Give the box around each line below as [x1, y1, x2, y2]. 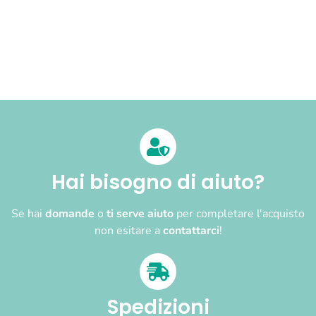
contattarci [162, 223, 219, 239]
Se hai [11, 206, 45, 222]
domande [45, 206, 97, 222]
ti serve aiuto [107, 206, 174, 222]
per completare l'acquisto [174, 206, 305, 222]
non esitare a [94, 223, 163, 239]
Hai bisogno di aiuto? [51, 169, 265, 197]
